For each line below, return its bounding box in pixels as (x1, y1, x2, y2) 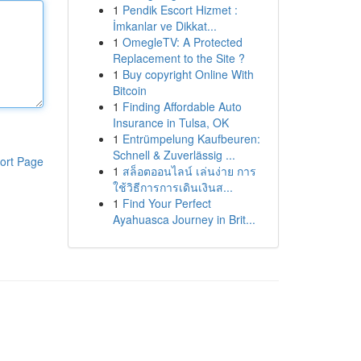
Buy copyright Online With (122, 66, 254, 82)
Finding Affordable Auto (122, 98, 242, 114)
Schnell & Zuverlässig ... (112, 147, 235, 163)
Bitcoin (112, 82, 147, 98)
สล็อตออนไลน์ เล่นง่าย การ (122, 163, 256, 179)
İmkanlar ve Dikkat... (112, 18, 217, 34)
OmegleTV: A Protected (122, 34, 243, 50)
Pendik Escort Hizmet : (122, 2, 238, 18)
